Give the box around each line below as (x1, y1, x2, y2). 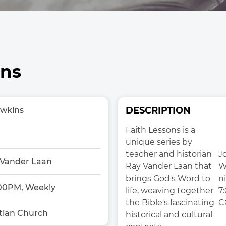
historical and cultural (126, 210, 212, 219)
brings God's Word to (126, 174, 210, 183)
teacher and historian (126, 149, 212, 159)
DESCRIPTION (126, 105, 191, 116)
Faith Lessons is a (126, 125, 195, 135)
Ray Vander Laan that (126, 161, 212, 171)
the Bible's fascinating (126, 198, 214, 207)
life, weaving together (126, 186, 213, 195)
